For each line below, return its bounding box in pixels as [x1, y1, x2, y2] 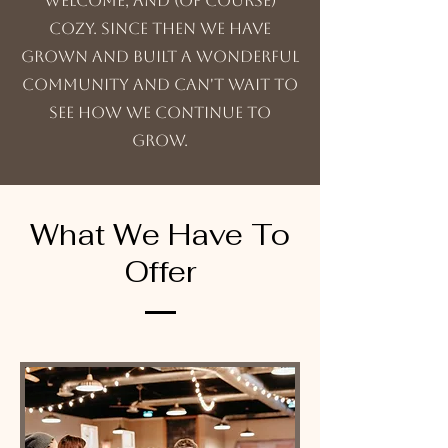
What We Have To [30, 216, 290, 253]
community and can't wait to [22, 75, 298, 94]
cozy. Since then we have [49, 19, 271, 38]
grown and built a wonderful [21, 47, 299, 66]
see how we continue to [49, 103, 271, 122]
